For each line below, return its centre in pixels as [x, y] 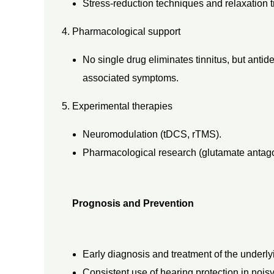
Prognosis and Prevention [133, 203]
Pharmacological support [126, 31]
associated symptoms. [131, 78]
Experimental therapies [122, 106]
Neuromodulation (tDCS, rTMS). [152, 134]
